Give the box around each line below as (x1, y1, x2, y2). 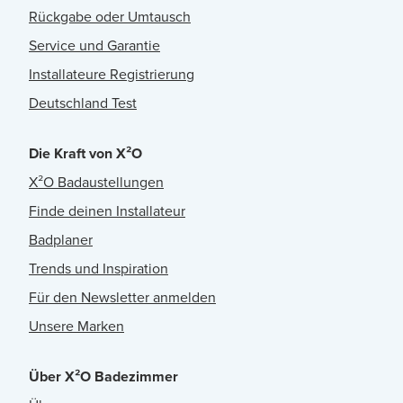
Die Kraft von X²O (29, 143, 142, 165)
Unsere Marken (29, 316, 124, 337)
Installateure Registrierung (29, 64, 194, 85)
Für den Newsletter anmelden (29, 287, 216, 309)
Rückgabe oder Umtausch (29, 6, 191, 28)
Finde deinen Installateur (29, 201, 185, 222)
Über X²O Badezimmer (29, 366, 178, 388)
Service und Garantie (29, 35, 160, 57)
